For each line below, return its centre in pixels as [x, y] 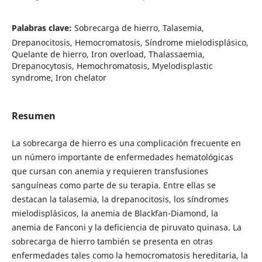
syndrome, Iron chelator [59, 77]
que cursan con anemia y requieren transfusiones [110, 171]
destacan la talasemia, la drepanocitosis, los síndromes [120, 199]
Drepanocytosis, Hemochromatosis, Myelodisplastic [112, 65]
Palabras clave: [43, 27]
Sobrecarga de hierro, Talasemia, [139, 27]
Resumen [33, 116]
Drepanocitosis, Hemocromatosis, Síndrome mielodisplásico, [130, 42]
